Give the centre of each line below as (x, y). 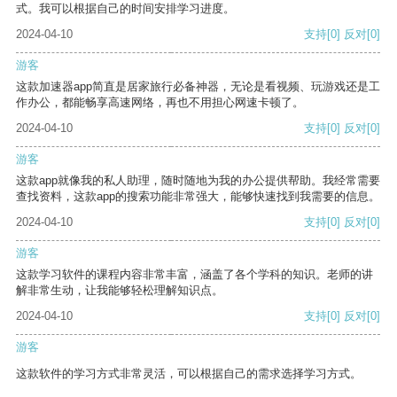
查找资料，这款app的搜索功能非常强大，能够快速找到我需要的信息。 (198, 197)
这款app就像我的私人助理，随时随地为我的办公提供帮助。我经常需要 (198, 181)
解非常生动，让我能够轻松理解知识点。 (120, 291)
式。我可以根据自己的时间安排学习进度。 (125, 9)
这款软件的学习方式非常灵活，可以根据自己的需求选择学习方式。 (189, 374)
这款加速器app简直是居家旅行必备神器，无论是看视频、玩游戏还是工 (198, 87)
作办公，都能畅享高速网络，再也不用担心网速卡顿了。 (160, 103)
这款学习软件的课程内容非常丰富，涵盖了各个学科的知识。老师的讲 (195, 275)
